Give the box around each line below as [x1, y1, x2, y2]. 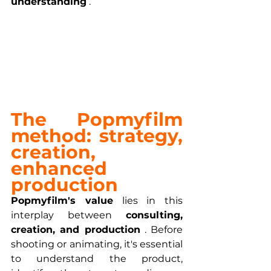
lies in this [113, 194, 183, 206]
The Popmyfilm [11, 108, 183, 131]
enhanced [11, 157, 107, 180]
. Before [140, 223, 183, 235]
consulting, [126, 209, 183, 221]
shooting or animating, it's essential [11, 238, 183, 250]
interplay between [11, 209, 126, 221]
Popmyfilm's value [11, 194, 113, 206]
